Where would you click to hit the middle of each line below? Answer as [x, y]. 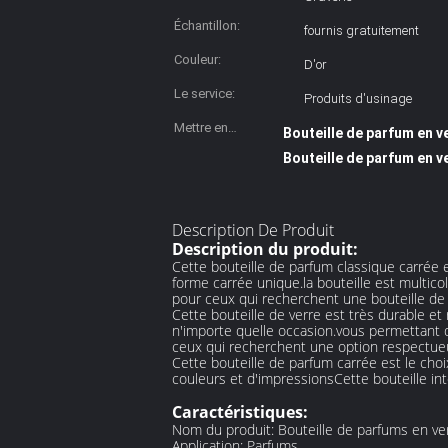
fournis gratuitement [361, 30]
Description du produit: [265, 249]
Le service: [204, 93]
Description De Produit [253, 230]
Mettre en [201, 127]
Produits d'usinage [358, 98]
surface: [197, 15]
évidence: [201, 151]
